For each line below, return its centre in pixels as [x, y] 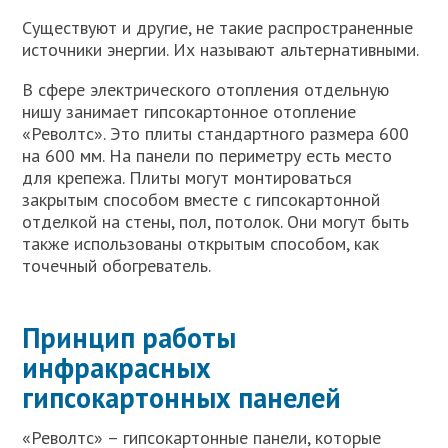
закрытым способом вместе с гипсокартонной [201, 199]
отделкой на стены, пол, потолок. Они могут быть [216, 221]
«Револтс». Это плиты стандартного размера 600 [216, 133]
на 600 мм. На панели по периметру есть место [207, 155]
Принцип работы [129, 337]
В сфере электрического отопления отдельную [206, 89]
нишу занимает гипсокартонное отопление [189, 111]
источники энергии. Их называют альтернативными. [221, 49]
